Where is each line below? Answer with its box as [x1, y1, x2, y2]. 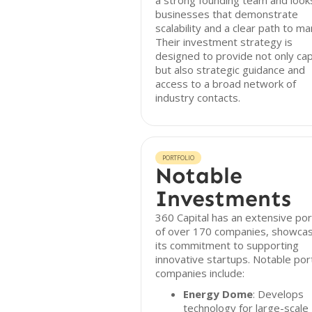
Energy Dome [183, 287, 253, 301]
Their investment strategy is [155, 35, 292, 49]
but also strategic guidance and [155, 63, 305, 77]
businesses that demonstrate [155, 7, 298, 21]
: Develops [253, 287, 304, 301]
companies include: [155, 266, 244, 280]
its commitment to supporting [155, 238, 299, 252]
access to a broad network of [155, 77, 296, 91]
